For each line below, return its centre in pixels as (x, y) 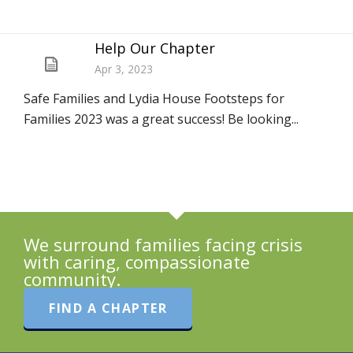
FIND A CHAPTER (108, 308)
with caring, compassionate (137, 262)
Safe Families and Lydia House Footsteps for (154, 98)
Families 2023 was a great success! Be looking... (161, 119)
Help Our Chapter (155, 48)
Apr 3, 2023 (124, 69)
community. (72, 279)
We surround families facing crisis (163, 244)
